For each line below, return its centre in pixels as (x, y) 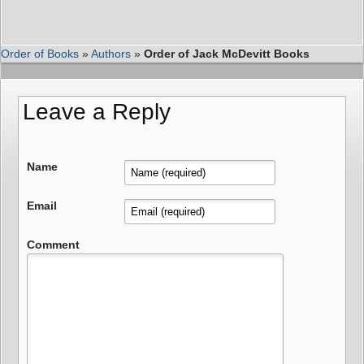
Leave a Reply (97, 111)
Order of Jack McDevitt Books (227, 53)
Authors (111, 53)
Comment (53, 244)
